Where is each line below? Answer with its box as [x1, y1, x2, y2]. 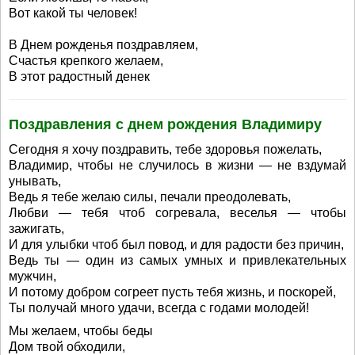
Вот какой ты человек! [9, 6, 137, 20]
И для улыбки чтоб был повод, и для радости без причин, [9, 238, 344, 251]
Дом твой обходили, [9, 340, 125, 353]
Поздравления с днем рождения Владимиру [9, 116, 322, 132]
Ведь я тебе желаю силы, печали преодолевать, [9, 190, 291, 204]
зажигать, [9, 222, 64, 235]
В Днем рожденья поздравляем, [9, 38, 198, 52]
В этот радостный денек [9, 70, 150, 83]
